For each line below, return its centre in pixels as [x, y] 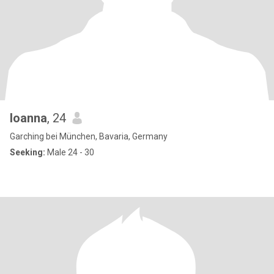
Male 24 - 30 [70, 152]
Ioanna [28, 118]
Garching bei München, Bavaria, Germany [89, 136]
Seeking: [28, 152]
